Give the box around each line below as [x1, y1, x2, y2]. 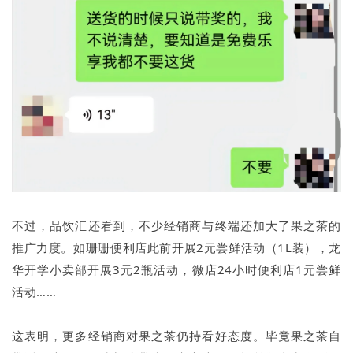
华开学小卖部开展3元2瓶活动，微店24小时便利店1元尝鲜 [12, 261, 341, 277]
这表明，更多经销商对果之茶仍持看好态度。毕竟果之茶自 [12, 327, 341, 344]
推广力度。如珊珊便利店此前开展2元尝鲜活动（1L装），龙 [12, 239, 341, 255]
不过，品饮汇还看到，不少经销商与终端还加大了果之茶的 [12, 217, 341, 233]
